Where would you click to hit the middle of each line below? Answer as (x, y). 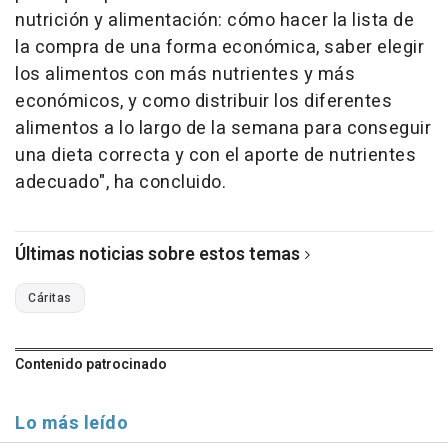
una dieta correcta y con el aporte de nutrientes (215, 156)
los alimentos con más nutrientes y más (185, 75)
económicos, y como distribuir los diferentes (203, 102)
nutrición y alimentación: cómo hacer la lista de (214, 21)
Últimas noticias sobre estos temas (157, 255)
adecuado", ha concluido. (120, 183)
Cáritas (50, 298)
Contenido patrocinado (91, 365)
